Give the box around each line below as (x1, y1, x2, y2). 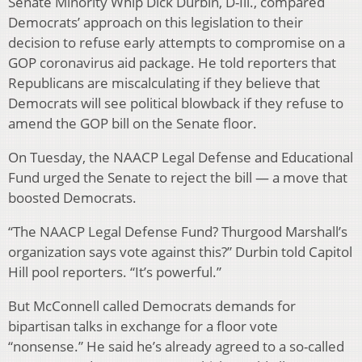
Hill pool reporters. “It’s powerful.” (8, 263, 221, 282)
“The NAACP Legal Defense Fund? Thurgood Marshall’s (8, 222, 347, 242)
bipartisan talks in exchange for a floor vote (8, 317, 278, 336)
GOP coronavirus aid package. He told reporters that (8, 53, 336, 73)
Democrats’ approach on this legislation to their (8, 13, 303, 32)
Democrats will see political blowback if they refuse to (8, 94, 343, 113)
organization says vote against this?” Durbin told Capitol (8, 242, 352, 262)
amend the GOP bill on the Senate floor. (8, 114, 257, 133)
